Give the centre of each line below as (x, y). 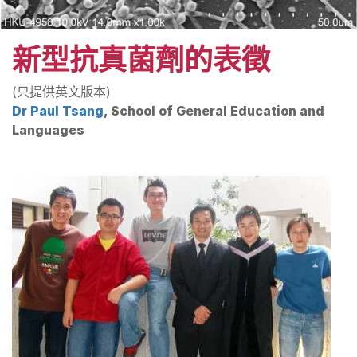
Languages (48, 130)
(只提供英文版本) (61, 92)
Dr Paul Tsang (58, 111)
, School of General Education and (214, 111)
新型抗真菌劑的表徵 (141, 60)
